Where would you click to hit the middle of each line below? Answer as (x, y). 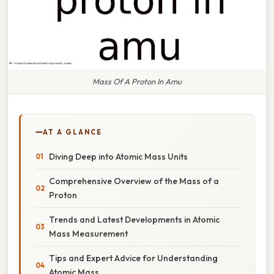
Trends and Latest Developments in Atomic (134, 219)
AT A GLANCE (72, 132)
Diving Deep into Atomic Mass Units (118, 156)
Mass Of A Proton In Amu (137, 81)
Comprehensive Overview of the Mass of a (134, 181)
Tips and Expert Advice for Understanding (133, 258)
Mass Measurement (88, 233)
